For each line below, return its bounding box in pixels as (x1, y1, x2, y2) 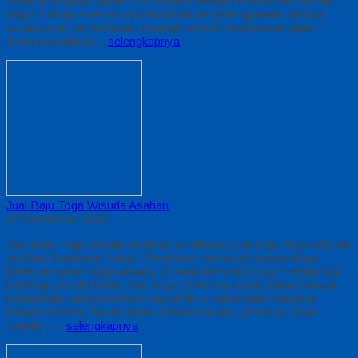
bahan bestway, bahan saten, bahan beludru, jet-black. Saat (6, 304, 316, 319)
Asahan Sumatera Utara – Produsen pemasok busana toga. (6, 250, 320, 265)
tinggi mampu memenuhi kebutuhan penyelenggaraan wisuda (6, 6, 324, 21)
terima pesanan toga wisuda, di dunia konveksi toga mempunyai (6, 264, 340, 278)
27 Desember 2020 (6, 211, 106, 225)
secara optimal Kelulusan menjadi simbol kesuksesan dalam (6, 20, 321, 34)
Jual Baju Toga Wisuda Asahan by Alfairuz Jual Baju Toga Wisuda (6, 237, 350, 251)
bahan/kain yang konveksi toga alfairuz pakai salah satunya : (6, 291, 321, 305)
